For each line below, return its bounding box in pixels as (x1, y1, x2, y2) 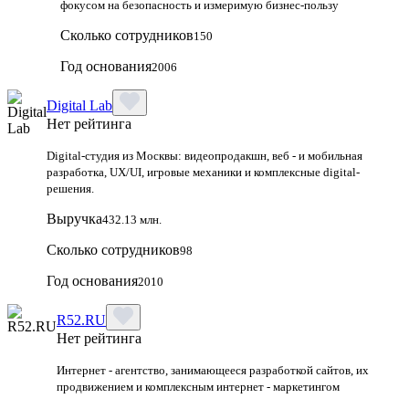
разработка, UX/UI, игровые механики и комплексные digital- (47, 164, 360, 179)
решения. (47, 181, 94, 195)
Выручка (47, 210, 102, 226)
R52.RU (57, 311, 106, 328)
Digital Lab (47, 97, 112, 113)
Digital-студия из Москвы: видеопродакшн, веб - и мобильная (47, 148, 362, 163)
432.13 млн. (102, 212, 162, 226)
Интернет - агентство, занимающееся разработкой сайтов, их (57, 362, 369, 377)
